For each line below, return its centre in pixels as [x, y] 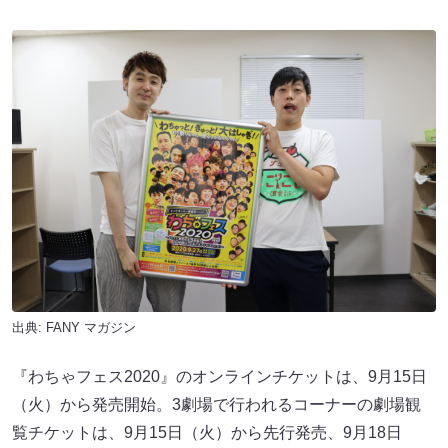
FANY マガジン [91, 328]
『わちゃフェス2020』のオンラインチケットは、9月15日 [219, 377]
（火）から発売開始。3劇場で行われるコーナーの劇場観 [216, 405]
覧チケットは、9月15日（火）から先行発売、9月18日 [207, 433]
